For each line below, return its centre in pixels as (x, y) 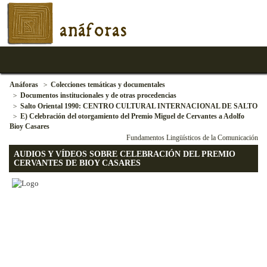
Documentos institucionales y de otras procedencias (98, 95)
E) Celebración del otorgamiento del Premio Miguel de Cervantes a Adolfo (132, 116)
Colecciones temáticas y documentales (108, 85)
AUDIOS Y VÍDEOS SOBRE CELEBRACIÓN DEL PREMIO (125, 154)
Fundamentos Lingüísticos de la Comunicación (192, 138)
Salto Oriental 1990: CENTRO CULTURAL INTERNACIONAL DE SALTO (139, 106)
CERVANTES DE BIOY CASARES (77, 163)
